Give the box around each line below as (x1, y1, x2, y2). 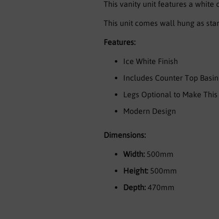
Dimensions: (104, 131, 146, 139)
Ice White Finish (123, 57, 178, 66)
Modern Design (123, 107, 176, 115)
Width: (123, 150, 147, 158)
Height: (123, 166, 150, 175)
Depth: (123, 183, 148, 192)
